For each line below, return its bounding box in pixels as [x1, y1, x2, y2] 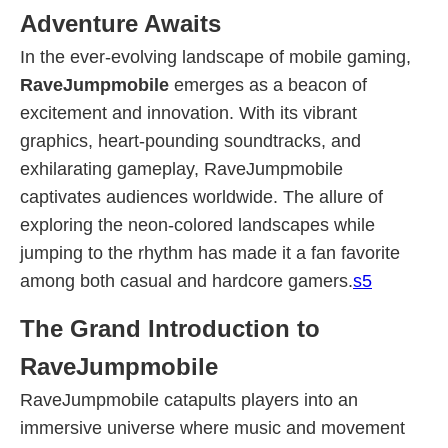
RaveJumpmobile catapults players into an [20, 390, 358, 410]
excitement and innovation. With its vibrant [20, 103, 357, 123]
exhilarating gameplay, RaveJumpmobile [20, 159, 343, 179]
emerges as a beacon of [169, 75, 367, 95]
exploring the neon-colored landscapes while [20, 215, 375, 235]
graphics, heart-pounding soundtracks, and [20, 131, 361, 151]
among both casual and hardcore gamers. [20, 271, 353, 291]
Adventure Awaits [20, 10, 221, 37]
